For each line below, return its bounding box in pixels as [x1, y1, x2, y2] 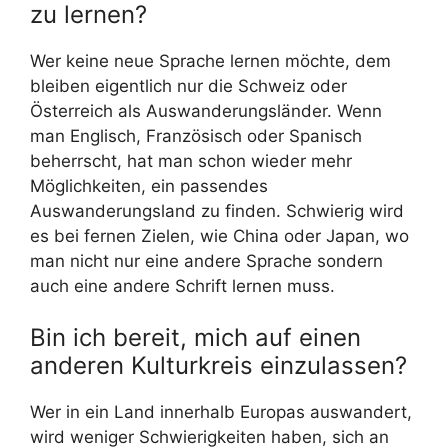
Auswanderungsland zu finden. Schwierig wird [30, 200, 404, 221]
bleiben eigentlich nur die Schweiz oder [30, 75, 347, 96]
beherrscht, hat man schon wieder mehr [30, 150, 352, 171]
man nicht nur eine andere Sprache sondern [30, 250, 383, 271]
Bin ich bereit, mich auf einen [30, 323, 361, 353]
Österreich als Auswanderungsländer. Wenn [30, 100, 382, 121]
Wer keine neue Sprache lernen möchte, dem [30, 50, 391, 71]
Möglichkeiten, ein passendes [30, 175, 268, 196]
